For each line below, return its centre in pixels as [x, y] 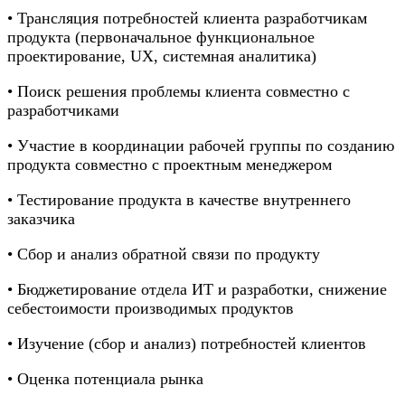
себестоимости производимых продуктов [151, 308]
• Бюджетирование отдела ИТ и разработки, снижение [197, 289]
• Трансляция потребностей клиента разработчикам [187, 18]
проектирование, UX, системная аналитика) [162, 56]
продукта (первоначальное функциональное [161, 37]
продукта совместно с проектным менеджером [170, 164]
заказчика [41, 218]
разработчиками [63, 110]
